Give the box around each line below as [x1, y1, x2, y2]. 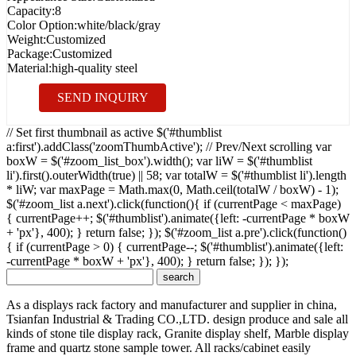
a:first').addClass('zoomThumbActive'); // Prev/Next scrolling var [6, 139, 331, 153]
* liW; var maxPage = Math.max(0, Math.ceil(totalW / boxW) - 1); [6, 182, 339, 196]
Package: [7, 46, 52, 60]
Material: [7, 60, 52, 75]
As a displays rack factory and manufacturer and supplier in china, [6, 297, 337, 311]
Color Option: [7, 17, 77, 32]
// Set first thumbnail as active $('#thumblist [6, 125, 222, 139]
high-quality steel [52, 60, 137, 75]
